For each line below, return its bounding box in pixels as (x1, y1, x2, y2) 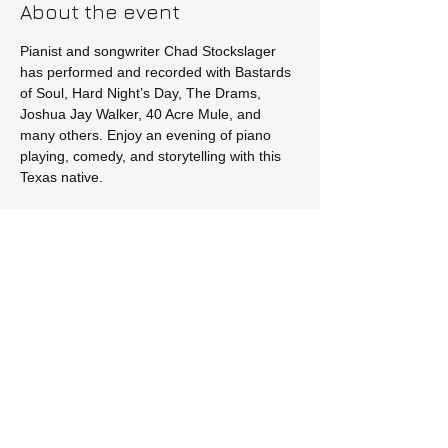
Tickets (20, 225, 89, 248)
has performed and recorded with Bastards (20, 64, 295, 80)
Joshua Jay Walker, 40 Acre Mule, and (20, 106, 265, 122)
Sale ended (33, 291, 96, 305)
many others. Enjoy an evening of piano (20, 127, 275, 143)
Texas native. (20, 169, 103, 185)
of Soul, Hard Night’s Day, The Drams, (20, 85, 265, 101)
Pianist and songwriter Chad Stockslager (20, 43, 280, 59)
